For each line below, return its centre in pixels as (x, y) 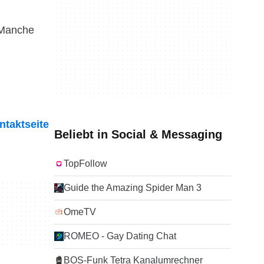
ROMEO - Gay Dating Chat (120, 236)
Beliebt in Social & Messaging (138, 134)
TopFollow (85, 164)
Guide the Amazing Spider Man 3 (133, 188)
